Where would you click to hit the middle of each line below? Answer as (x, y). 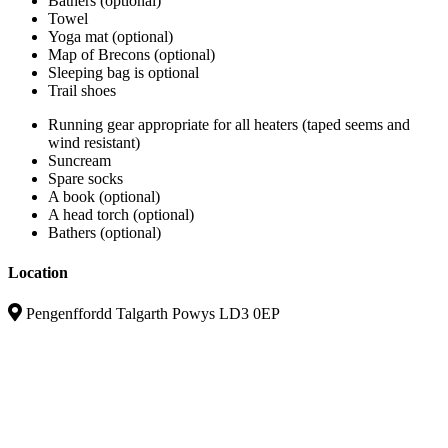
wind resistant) (94, 143)
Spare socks (85, 179)
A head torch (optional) (121, 215)
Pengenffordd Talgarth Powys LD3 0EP (153, 313)
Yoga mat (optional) (110, 37)
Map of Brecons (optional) (131, 55)
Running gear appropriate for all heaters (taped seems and (229, 125)
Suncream (79, 161)
